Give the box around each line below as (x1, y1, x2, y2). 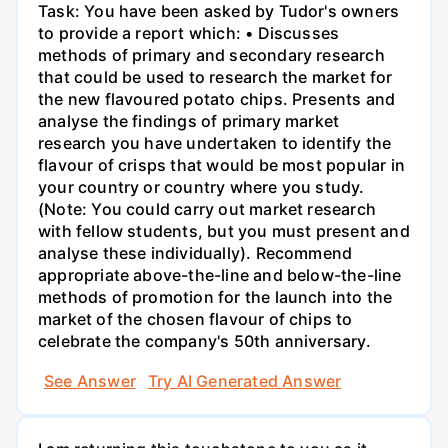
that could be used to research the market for (38, 67, 393, 88)
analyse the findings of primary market (38, 111, 340, 132)
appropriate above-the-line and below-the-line (38, 265, 402, 286)
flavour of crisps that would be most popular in (38, 155, 405, 176)
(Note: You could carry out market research (38, 199, 376, 220)
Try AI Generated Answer (147, 370, 342, 391)
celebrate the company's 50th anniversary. (38, 331, 371, 352)
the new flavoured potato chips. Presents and (38, 89, 396, 110)
